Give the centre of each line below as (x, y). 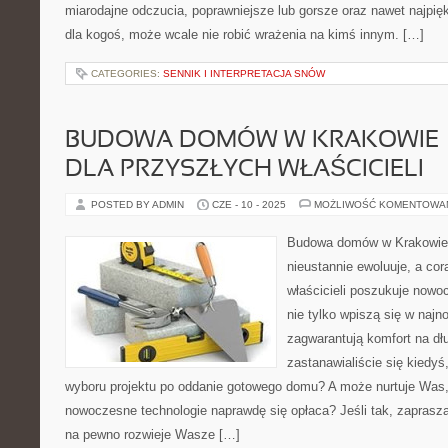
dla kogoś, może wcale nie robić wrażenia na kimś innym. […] (244, 34)
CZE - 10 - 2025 (249, 204)
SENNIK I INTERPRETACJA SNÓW (244, 73)
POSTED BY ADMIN (139, 204)
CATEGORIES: (127, 73)
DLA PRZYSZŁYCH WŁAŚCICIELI (244, 170)
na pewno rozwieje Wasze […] (152, 434)
